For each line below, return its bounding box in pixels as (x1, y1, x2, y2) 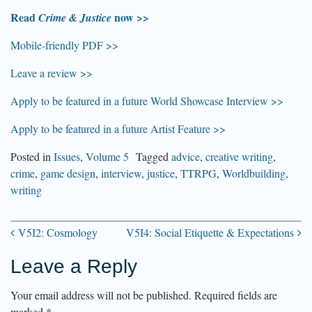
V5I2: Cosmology (15, 224, 97, 240)
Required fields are (192, 287, 277, 302)
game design (40, 165, 95, 180)
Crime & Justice (38, 9, 111, 25)
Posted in (10, 148, 54, 164)
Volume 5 (86, 148, 129, 164)
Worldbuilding (222, 165, 286, 180)
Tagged (136, 148, 171, 164)
